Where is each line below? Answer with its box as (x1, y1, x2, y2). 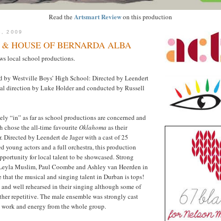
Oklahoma (79, 122, 107, 132)
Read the (49, 12, 74, 21)
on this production (121, 12, 172, 21)
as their (107, 122, 127, 132)
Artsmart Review (74, 11, 121, 21)
